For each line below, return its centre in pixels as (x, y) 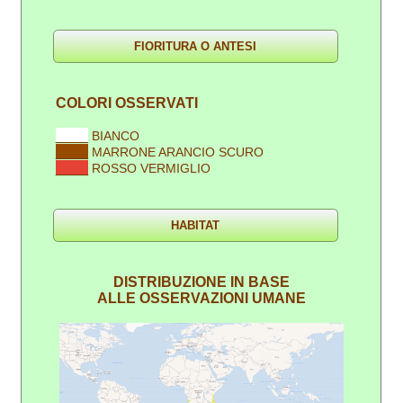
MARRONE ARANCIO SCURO (178, 152)
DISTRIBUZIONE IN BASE (201, 282)
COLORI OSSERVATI (127, 103)
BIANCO (116, 135)
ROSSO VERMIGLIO (152, 168)
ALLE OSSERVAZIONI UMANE (201, 298)
